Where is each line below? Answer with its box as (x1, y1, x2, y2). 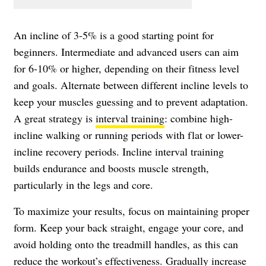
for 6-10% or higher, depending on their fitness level (14, 61, 239, 75)
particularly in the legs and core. (14, 177, 153, 192)
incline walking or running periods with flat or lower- (14, 127, 243, 142)
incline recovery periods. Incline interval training (14, 144, 224, 159)
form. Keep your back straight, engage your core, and (14, 220, 243, 235)
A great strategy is (14, 110, 96, 125)
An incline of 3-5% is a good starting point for (14, 27, 214, 42)
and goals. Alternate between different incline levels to (14, 77, 248, 92)
